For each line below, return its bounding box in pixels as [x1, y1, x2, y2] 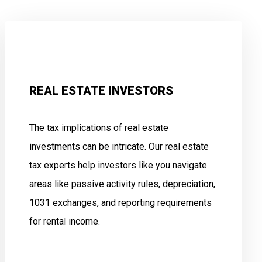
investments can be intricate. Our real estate [29, 141, 209, 152]
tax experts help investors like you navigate [29, 160, 207, 171]
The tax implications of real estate [29, 122, 168, 133]
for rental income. [29, 216, 100, 227]
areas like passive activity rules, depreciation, [29, 178, 215, 189]
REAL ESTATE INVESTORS [29, 84, 173, 98]
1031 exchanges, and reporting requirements [29, 197, 212, 208]
